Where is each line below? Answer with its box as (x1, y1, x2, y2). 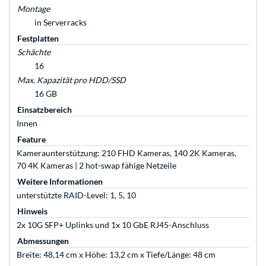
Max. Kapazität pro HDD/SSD (17, 75, 126, 85)
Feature (17, 134, 46, 145)
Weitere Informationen (17, 176, 103, 187)
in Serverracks (34, 17, 87, 28)
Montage (17, 4, 50, 14)
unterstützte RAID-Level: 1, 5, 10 (17, 190, 136, 201)
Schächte (17, 47, 50, 58)
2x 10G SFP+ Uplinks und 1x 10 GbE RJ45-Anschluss (17, 220, 209, 230)
